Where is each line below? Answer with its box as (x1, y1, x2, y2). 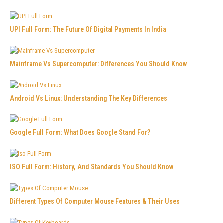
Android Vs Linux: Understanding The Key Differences (10, 94, 167, 102)
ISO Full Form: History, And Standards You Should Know (10, 162, 173, 171)
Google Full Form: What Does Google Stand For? (10, 128, 150, 136)
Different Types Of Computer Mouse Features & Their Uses (10, 197, 180, 205)
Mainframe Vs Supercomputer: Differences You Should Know (10, 59, 187, 68)
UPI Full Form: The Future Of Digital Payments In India (10, 25, 166, 33)
